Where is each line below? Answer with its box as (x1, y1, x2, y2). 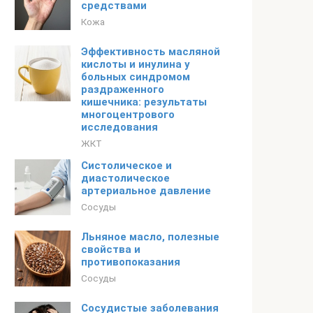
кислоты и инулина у (81, 58, 190, 71)
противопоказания (81, 256, 180, 268)
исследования (81, 121, 158, 133)
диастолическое (81, 172, 170, 184)
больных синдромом (81, 71, 190, 83)
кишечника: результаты (81, 96, 207, 108)
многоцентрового (81, 108, 175, 121)
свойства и (81, 243, 140, 256)
